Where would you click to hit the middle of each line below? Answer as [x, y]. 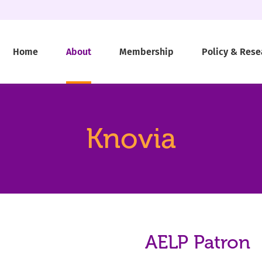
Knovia [131, 139]
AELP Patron [198, 243]
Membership [146, 51]
